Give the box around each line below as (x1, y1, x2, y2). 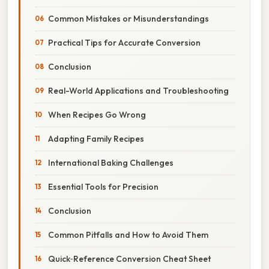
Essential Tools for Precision (48, 181, 159, 192)
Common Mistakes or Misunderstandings (48, 13, 209, 24)
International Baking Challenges (48, 157, 174, 168)
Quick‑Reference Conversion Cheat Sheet (48, 253, 211, 264)
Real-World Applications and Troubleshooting (48, 85, 229, 96)
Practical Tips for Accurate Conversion (48, 37, 201, 48)
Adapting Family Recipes (48, 133, 144, 144)
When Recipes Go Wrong (48, 109, 146, 120)
